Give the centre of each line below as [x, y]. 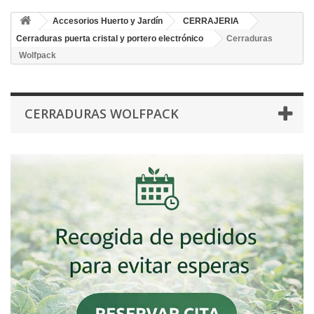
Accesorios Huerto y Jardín [108, 21]
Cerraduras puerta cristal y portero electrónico [110, 39]
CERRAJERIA [211, 21]
